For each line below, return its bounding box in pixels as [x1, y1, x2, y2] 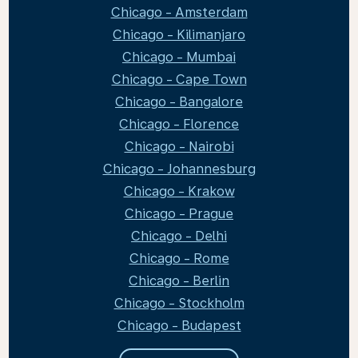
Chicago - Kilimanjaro [113, 27, 245, 42]
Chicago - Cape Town [111, 72, 247, 87]
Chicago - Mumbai [122, 50, 236, 65]
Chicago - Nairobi [124, 139, 234, 154]
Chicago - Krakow [123, 184, 235, 199]
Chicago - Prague [125, 206, 233, 221]
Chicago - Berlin [129, 273, 229, 288]
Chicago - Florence [119, 117, 239, 132]
